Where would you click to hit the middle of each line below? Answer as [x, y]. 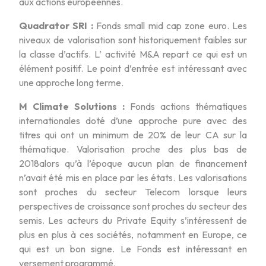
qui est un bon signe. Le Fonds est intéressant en [133, 248]
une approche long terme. [71, 82]
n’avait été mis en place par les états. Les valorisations [133, 177]
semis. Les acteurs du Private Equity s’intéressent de [133, 220]
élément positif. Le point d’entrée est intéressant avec [133, 68]
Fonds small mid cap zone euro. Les [170, 25]
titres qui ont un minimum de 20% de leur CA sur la [133, 134]
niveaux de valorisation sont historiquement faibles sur [133, 39]
